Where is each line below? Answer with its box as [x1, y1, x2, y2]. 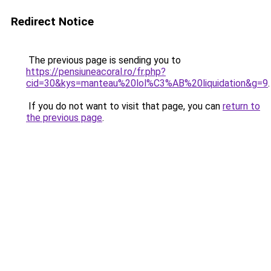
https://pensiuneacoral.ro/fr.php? [26, 66, 166, 77]
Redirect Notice [11, 15, 94, 28]
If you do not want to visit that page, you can [26, 100, 223, 112]
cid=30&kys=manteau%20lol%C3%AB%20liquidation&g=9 [26, 77, 268, 89]
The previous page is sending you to [26, 54, 181, 66]
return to [223, 100, 260, 112]
